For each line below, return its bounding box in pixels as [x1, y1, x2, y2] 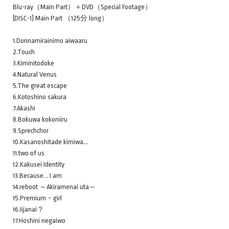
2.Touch [13, 48, 35, 56]
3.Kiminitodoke [13, 59, 54, 67]
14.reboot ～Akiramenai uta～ [13, 182, 96, 191]
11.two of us [13, 149, 44, 157]
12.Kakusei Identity [13, 160, 64, 168]
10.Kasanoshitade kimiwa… [13, 138, 88, 146]
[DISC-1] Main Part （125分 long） [13, 14, 108, 22]
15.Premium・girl [13, 194, 62, 202]
